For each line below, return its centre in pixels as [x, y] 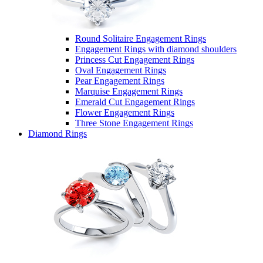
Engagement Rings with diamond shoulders [156, 49]
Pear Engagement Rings [120, 81]
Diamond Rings [58, 134]
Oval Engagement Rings [121, 70]
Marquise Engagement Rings [129, 91]
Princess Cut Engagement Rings [135, 60]
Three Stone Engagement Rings [134, 123]
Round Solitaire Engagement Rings [141, 38]
